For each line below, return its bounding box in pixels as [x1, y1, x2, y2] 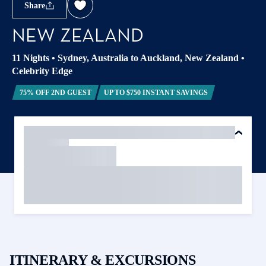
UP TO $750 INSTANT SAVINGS [104, 88, 208, 97]
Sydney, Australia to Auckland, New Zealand [58, 53, 239, 63]
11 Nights [12, 53, 49, 63]
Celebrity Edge [12, 66, 72, 76]
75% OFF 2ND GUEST [19, 88, 91, 97]
